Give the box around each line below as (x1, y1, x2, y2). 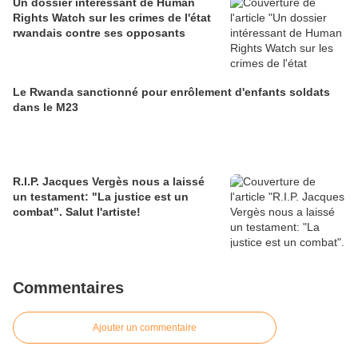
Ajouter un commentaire (93, 322, 197, 333)
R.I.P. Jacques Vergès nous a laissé (13, 175, 205, 188)
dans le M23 (13, 101, 78, 113)
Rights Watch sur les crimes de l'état (13, 11, 211, 24)
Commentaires (13, 279, 124, 296)
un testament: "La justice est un (13, 190, 189, 203)
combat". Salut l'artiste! (13, 205, 141, 218)
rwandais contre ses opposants (13, 26, 185, 39)
